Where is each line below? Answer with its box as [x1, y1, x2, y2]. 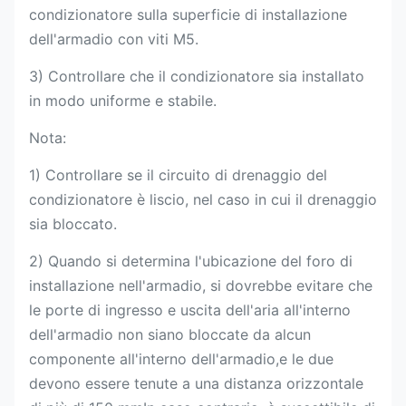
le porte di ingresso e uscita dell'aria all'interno [29, 301, 351, 319]
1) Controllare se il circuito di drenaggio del [29, 166, 327, 184]
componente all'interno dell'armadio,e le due [29, 350, 333, 368]
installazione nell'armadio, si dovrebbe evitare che [29, 276, 372, 295]
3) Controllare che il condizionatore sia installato [29, 67, 364, 85]
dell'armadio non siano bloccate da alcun [29, 325, 311, 343]
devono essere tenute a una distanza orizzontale [29, 374, 363, 392]
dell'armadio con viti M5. [29, 30, 198, 48]
